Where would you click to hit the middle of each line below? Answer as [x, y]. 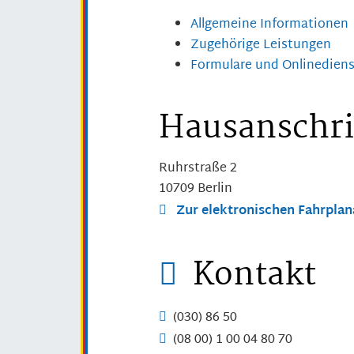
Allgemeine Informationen [269, 24]
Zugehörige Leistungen [261, 45]
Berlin [215, 190]
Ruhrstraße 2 [198, 169]
